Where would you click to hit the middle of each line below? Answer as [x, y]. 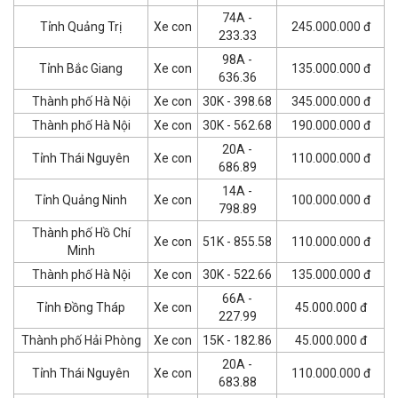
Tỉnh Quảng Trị [81, 26]
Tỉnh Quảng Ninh [81, 199]
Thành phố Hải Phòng [81, 340]
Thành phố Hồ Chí [81, 232]
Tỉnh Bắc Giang [81, 68]
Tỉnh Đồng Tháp [81, 307]
